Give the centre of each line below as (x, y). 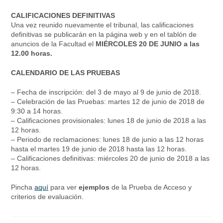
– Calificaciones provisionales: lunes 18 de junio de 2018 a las (109, 121)
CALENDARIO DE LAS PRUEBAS (66, 73)
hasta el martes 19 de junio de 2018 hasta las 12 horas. (99, 149)
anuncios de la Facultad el (53, 44)
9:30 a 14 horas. (37, 111)
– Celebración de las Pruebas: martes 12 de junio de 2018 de (108, 102)
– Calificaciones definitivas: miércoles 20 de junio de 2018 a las (111, 159)
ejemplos (94, 187)
